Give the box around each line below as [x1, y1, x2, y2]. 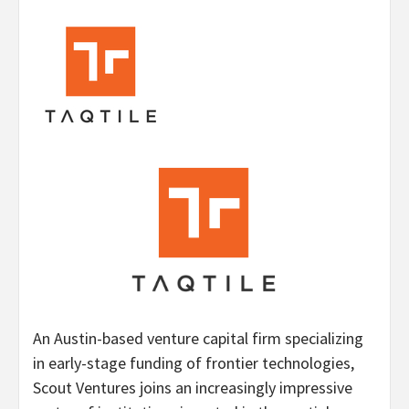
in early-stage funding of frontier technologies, [33, 352, 354, 373]
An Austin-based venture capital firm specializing [33, 328, 363, 349]
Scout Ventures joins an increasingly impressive [33, 377, 352, 398]
